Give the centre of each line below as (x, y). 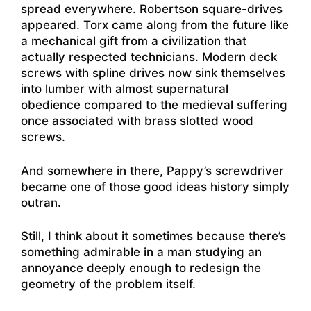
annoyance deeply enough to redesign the (141, 268)
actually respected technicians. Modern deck (149, 57)
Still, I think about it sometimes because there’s (153, 236)
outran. (41, 202)
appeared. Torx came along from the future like (155, 25)
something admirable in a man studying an (141, 252)
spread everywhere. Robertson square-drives (152, 9)
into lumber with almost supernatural (125, 89)
